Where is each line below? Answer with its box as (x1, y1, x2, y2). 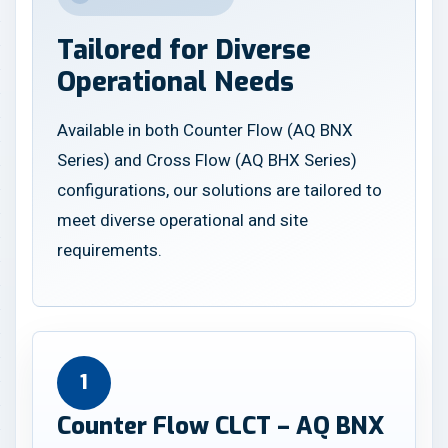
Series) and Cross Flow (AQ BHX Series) (57, 148, 357, 173)
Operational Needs (57, 64, 294, 100)
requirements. (57, 238, 162, 263)
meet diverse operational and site (57, 208, 308, 233)
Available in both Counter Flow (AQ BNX (57, 118, 353, 143)
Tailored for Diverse (57, 32, 311, 68)
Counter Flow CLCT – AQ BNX (57, 410, 384, 442)
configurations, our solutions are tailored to (57, 178, 382, 203)
